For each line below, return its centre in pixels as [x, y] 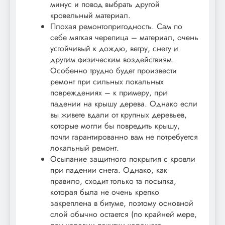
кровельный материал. [90, 16]
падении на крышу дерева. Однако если [124, 104]
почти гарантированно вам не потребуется [124, 137]
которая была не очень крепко [105, 192]
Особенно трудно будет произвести [114, 71]
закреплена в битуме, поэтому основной [122, 203]
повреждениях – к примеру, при [109, 93]
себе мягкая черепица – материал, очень [124, 38]
